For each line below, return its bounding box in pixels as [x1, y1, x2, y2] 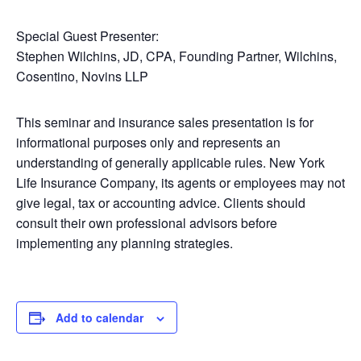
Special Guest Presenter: [16, 27, 159, 45]
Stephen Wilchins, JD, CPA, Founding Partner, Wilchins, [16, 47, 337, 65]
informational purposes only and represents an [16, 133, 280, 151]
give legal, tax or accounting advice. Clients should [16, 193, 305, 212]
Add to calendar [56, 309, 143, 326]
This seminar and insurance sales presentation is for [16, 113, 313, 131]
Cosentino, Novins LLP [16, 67, 148, 85]
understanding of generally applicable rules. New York [16, 153, 325, 172]
